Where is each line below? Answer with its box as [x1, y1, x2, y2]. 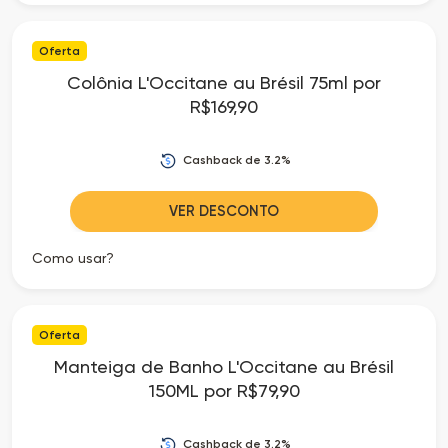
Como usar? [32, 249, 114, 266]
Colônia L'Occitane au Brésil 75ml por [67, 71, 381, 93]
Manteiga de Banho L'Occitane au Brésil [54, 355, 394, 377]
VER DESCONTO [169, 201, 279, 220]
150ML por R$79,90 [148, 379, 300, 401]
